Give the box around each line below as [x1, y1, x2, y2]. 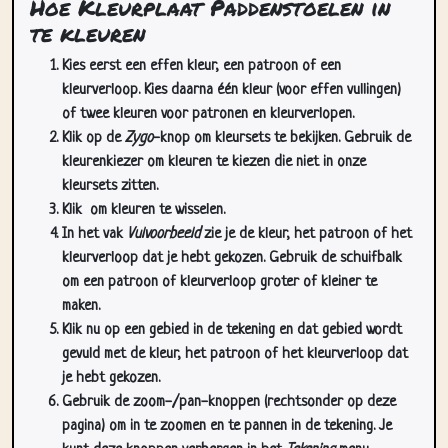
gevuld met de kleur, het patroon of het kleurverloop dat [62, 346, 408, 363]
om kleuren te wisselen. [86, 202, 225, 219]
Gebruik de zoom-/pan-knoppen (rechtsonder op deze [62, 394, 396, 411]
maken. [62, 298, 100, 315]
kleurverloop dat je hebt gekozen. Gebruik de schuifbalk [62, 250, 402, 267]
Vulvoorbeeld [127, 226, 200, 243]
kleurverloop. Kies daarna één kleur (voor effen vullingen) [62, 82, 401, 99]
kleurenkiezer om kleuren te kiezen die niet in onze [62, 154, 366, 171]
